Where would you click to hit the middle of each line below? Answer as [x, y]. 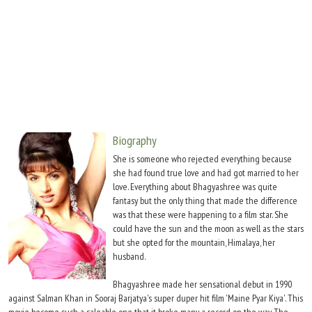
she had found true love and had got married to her [206, 173]
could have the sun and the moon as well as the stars [208, 228]
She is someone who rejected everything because [202, 159]
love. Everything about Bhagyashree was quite [195, 187]
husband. [129, 256]
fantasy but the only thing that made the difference [205, 201]
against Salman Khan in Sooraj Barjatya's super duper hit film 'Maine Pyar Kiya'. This [156, 298]
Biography [135, 140]
